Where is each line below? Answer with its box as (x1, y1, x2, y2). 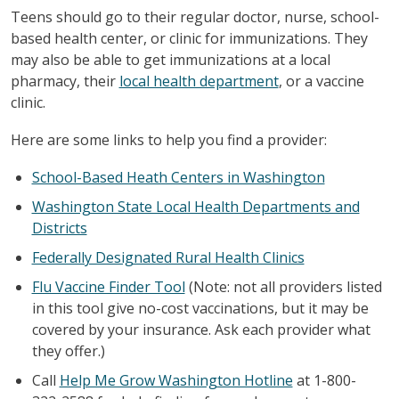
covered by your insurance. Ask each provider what (31, 319, 370, 339)
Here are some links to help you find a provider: (10, 129, 327, 150)
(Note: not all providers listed (184, 276, 382, 297)
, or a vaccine (278, 70, 364, 91)
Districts (31, 217, 87, 238)
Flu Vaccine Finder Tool (31, 276, 185, 297)
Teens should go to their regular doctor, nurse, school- (10, 6, 379, 27)
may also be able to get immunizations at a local (10, 49, 330, 69)
